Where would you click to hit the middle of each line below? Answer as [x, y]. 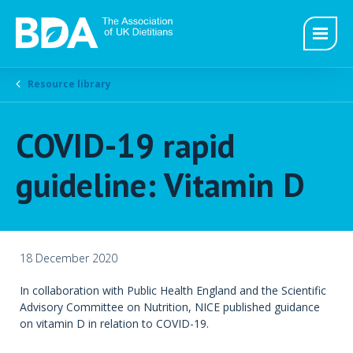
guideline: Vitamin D [160, 184]
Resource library [69, 84]
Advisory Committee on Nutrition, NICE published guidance [170, 307]
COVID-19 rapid [125, 145]
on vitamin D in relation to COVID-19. [114, 323]
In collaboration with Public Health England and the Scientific [173, 290]
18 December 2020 [69, 258]
